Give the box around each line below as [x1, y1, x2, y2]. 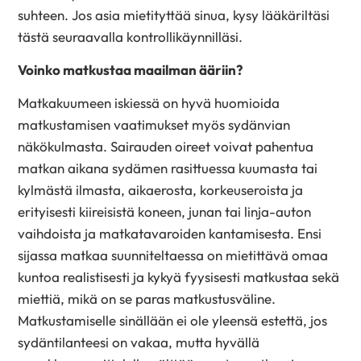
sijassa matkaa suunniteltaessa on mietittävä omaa [18, 246, 329, 263]
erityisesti [18, 202, 77, 220]
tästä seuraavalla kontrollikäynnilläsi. [18, 28, 243, 46]
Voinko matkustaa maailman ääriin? [18, 61, 246, 79]
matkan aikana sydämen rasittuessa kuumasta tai [18, 159, 318, 176]
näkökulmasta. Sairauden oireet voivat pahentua [18, 137, 314, 155]
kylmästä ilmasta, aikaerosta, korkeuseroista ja [18, 180, 304, 198]
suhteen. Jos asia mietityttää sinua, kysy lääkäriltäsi [18, 6, 330, 24]
